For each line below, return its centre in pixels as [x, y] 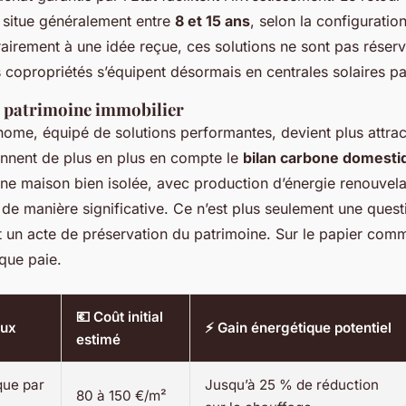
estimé [98, 339]
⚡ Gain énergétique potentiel [298, 327]
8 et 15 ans [213, 20]
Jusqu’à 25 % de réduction [292, 384]
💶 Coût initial [120, 316]
